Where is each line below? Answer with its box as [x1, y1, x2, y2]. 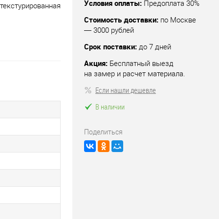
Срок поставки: [84, 41, 137, 51]
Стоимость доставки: [84, 14, 158, 24]
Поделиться [84, 128, 123, 136]
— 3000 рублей [84, 25, 134, 35]
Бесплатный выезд [109, 59, 174, 68]
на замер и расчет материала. [84, 69, 185, 78]
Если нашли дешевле [95, 85, 156, 95]
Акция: [84, 58, 108, 68]
